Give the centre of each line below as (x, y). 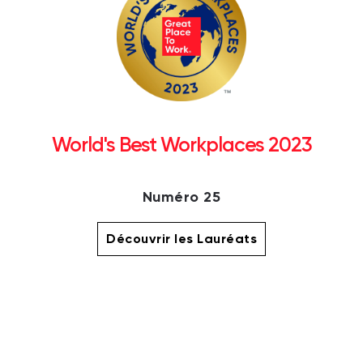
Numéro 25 (181, 197)
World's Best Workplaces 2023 (181, 145)
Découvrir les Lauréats (181, 239)
